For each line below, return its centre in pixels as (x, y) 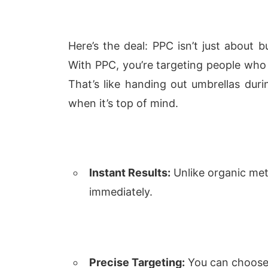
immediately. (121, 191)
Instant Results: (130, 172)
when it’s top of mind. (123, 103)
